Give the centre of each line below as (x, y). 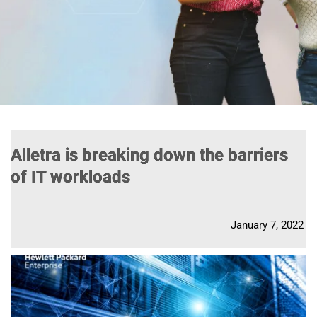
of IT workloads (70, 177)
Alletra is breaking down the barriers (149, 155)
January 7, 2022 (267, 225)
